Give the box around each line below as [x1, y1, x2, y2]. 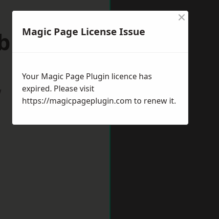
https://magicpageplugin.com [22, 95, 132, 106]
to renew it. [132, 95, 176, 106]
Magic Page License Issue [22, 25, 145, 38]
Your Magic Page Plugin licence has [22, 71, 152, 82]
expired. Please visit [22, 83, 94, 94]
